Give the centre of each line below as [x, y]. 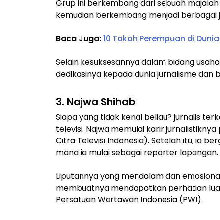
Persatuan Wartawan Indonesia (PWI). [129, 199]
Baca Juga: [80, 38]
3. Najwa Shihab [96, 101]
